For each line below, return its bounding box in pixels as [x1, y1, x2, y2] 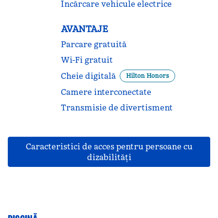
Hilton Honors [126, 72, 169, 79]
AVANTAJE [60, 23, 108, 35]
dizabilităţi [87, 152, 131, 162]
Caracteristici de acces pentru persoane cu [25, 142, 193, 151]
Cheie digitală [60, 71, 116, 81]
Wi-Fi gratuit [60, 55, 113, 65]
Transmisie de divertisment [60, 103, 173, 112]
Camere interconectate [60, 87, 151, 97]
